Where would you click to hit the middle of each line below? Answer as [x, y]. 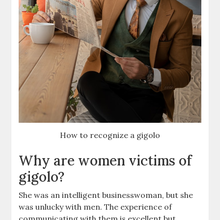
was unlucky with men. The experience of [96, 206]
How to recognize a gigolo [110, 135]
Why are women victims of [106, 160]
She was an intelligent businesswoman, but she [106, 195]
